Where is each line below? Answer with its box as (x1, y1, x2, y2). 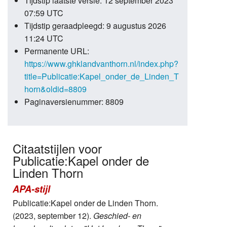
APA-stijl (13, 182, 50, 196)
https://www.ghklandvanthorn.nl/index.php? (24, 58, 178, 70)
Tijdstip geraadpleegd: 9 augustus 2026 (24, 20, 166, 32)
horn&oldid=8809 (24, 83, 87, 95)
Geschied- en (93, 210, 141, 222)
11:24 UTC (24, 32, 63, 45)
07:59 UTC (24, 7, 63, 19)
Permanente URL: (24, 45, 89, 57)
